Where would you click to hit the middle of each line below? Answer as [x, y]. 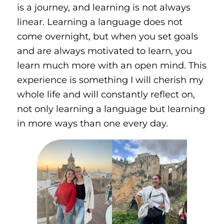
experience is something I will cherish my [110, 79]
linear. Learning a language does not [99, 21]
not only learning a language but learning [111, 108]
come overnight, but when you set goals [107, 36]
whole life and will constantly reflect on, [106, 94]
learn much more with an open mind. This [111, 65]
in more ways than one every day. [92, 123]
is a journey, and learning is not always [103, 7]
